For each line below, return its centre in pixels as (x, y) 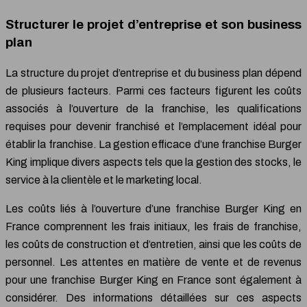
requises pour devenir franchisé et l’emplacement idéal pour (153, 126)
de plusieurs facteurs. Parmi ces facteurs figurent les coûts (153, 90)
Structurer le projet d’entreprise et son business (153, 24)
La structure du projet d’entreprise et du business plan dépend (153, 73)
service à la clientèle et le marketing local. (104, 180)
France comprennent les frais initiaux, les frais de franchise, (153, 226)
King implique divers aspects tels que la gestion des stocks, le (153, 162)
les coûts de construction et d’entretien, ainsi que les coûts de (153, 244)
